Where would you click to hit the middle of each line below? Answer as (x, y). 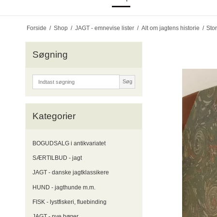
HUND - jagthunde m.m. (64, 187)
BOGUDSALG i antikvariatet (69, 143)
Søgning (50, 54)
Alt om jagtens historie (170, 28)
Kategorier (54, 116)
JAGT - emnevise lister (104, 28)
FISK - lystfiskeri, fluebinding (70, 202)
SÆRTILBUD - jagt (57, 158)
